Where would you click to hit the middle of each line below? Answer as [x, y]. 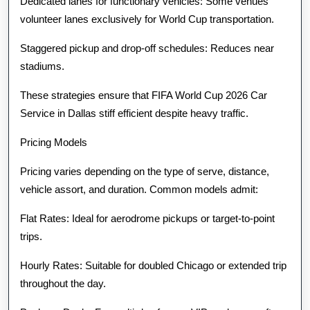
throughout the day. [63, 283]
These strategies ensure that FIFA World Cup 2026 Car [144, 95]
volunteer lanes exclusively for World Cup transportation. [147, 19]
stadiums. [42, 66]
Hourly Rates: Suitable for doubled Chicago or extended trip [153, 265]
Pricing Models [54, 142]
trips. [31, 236]
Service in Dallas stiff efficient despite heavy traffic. [134, 113]
